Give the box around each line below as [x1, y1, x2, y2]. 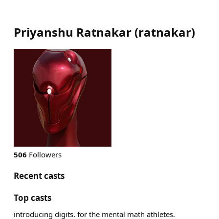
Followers [27, 150, 62, 159]
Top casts [14, 192, 51, 203]
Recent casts [14, 170, 65, 181]
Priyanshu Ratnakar [14, 24, 131, 40]
